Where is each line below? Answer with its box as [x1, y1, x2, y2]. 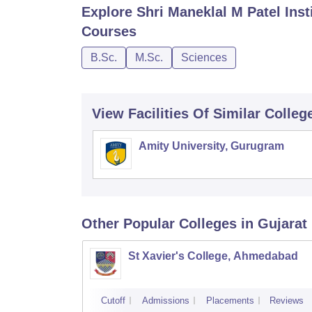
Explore [81, 4, 136, 19]
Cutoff [101, 295, 125, 306]
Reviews [270, 295, 304, 306]
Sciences [181, 52, 227, 63]
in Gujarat [241, 216, 307, 231]
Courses [81, 24, 136, 39]
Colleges [179, 216, 237, 231]
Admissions [142, 295, 189, 306]
